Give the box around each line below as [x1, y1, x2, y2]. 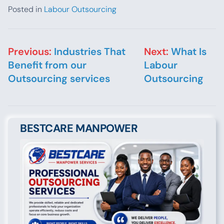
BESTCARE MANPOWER [20, 121, 138, 135]
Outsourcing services [8, 72, 110, 85]
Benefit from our [8, 58, 86, 71]
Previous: [8, 45, 51, 58]
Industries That [54, 45, 125, 58]
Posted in [8, 4, 44, 14]
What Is [170, 45, 206, 58]
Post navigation [7, 35, 99, 52]
